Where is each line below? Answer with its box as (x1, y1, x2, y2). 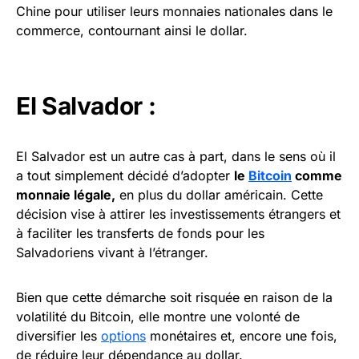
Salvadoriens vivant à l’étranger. (16, 244, 208, 261)
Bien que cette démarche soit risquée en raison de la (16, 289, 333, 306)
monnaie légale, (16, 187, 115, 204)
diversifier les (16, 328, 101, 345)
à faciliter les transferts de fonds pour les (16, 225, 264, 242)
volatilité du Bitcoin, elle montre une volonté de (16, 309, 300, 325)
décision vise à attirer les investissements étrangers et (16, 206, 341, 223)
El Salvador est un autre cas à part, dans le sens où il (16, 148, 336, 165)
